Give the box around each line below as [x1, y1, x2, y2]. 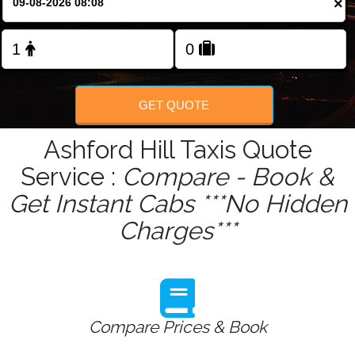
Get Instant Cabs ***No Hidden [8, 189, 347, 219]
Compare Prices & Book [88, 317, 267, 338]
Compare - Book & [122, 162, 334, 192]
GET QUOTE [139, 97, 210, 112]
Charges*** [118, 216, 237, 246]
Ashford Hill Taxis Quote [43, 136, 312, 165]
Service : [21, 162, 122, 192]
